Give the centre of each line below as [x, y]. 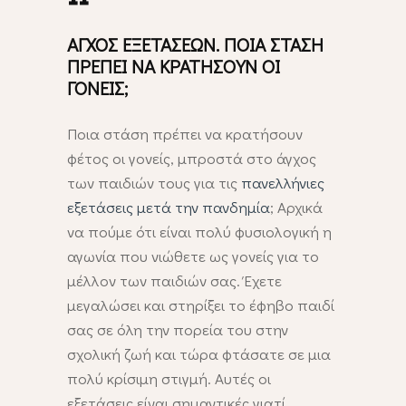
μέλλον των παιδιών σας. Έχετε [174, 281]
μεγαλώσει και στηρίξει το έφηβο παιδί [201, 305]
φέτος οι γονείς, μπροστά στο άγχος [192, 159]
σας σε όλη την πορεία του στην [178, 330]
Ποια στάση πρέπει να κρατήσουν [185, 134]
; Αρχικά [296, 208]
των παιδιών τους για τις [154, 183]
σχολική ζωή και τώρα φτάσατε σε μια [199, 354]
